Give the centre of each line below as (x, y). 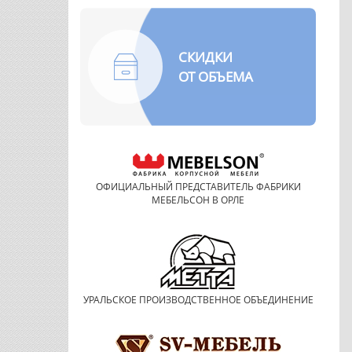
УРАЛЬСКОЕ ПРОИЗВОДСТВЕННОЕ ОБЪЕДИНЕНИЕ (198, 300)
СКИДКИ (205, 57)
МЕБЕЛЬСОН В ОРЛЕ (198, 200)
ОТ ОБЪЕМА (216, 77)
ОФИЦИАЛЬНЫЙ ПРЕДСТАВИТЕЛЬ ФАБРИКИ (198, 187)
